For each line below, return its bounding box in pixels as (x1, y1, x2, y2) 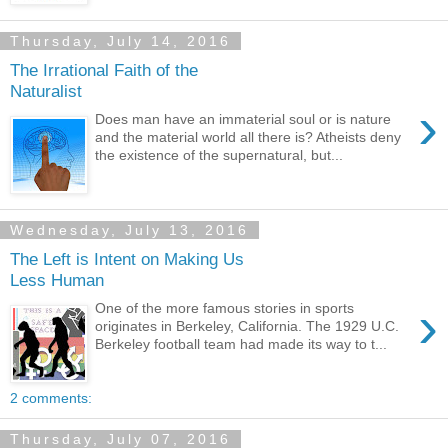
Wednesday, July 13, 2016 (10, 222, 249, 238)
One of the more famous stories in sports (95, 300, 355, 317)
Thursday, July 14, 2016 (10, 33, 231, 49)
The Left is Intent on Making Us (10, 248, 244, 269)
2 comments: (10, 390, 92, 406)
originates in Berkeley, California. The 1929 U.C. (95, 318, 400, 335)
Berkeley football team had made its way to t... (95, 336, 388, 353)
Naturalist (10, 80, 82, 101)
